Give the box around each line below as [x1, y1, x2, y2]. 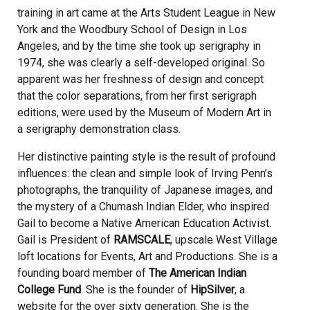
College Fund [17, 283, 81, 296]
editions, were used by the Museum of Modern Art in [17, 106, 271, 119]
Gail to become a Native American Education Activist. [17, 217, 271, 230]
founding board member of [17, 266, 149, 280]
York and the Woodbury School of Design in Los [17, 23, 247, 36]
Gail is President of [17, 233, 113, 246]
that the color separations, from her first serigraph [17, 89, 257, 102]
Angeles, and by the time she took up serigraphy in [17, 39, 261, 53]
